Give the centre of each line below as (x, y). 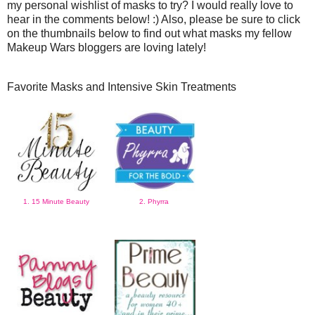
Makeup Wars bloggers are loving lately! (107, 47)
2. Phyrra (155, 201)
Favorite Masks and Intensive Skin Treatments (122, 86)
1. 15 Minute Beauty (57, 201)
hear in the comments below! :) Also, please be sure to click (154, 19)
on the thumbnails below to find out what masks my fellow (149, 33)
